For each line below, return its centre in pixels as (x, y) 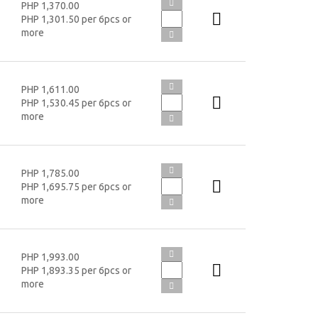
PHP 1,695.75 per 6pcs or (76, 186)
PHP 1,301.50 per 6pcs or (76, 19)
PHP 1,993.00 (50, 257)
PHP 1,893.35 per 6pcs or (76, 270)
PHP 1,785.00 (50, 173)
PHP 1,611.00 (50, 89)
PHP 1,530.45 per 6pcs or (76, 103)
